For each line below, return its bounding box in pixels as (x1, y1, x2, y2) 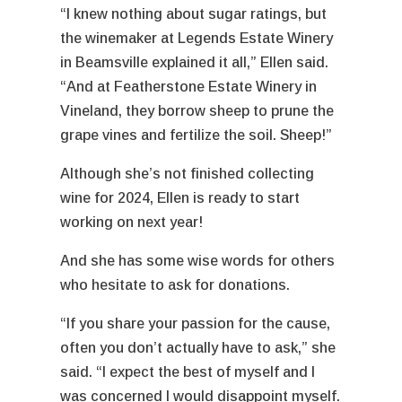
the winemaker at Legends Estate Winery (60, 30, 334, 46)
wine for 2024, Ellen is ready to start (60, 189, 301, 205)
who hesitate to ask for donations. (60, 276, 294, 293)
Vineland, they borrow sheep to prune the (60, 102, 335, 118)
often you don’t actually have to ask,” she (60, 339, 336, 355)
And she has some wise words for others (60, 252, 336, 268)
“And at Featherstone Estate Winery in (60, 78, 318, 94)
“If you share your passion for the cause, (60, 315, 331, 331)
